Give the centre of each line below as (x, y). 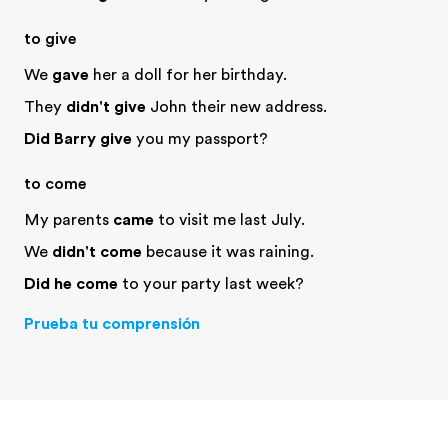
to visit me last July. (229, 220)
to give (50, 39)
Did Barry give (78, 139)
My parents (68, 220)
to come (55, 184)
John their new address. (236, 107)
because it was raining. (228, 252)
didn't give (106, 107)
